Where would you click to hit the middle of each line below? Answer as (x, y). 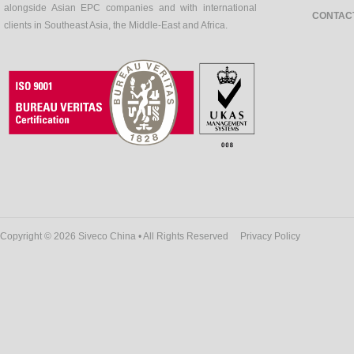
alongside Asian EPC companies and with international (130, 8)
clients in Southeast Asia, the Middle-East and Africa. (116, 26)
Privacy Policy (270, 237)
